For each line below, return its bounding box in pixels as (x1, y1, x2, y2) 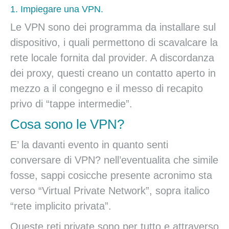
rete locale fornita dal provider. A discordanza (10, 52, 214, 63)
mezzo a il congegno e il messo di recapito (10, 83, 203, 94)
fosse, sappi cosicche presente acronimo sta (10, 170, 212, 181)
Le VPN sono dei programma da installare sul (10, 21, 216, 33)
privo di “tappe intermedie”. (10, 98, 132, 109)
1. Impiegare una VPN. (10, 4, 103, 14)
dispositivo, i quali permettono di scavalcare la (10, 37, 218, 48)
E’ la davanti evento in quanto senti (10, 139, 168, 150)
